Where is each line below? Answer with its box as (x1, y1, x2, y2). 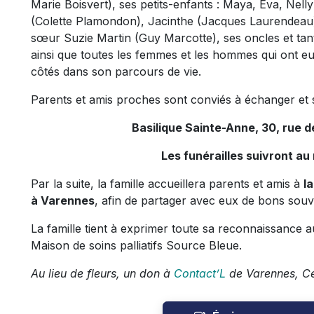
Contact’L (174, 266, 226, 280)
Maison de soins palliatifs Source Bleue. (31, 238, 242, 252)
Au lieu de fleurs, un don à (31, 266, 174, 280)
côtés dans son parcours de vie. (31, 64, 201, 78)
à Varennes (31, 193, 95, 207)
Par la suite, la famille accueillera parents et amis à (31, 177, 303, 191)
